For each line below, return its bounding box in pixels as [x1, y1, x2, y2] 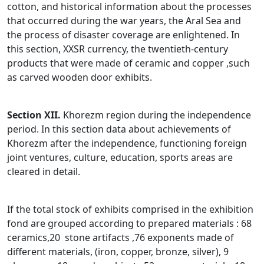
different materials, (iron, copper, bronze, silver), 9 [7, 245, 229, 259]
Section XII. [7, 108, 61, 122]
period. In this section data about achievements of [7, 123, 231, 136]
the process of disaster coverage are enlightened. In [7, 28, 240, 42]
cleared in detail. [7, 165, 80, 179]
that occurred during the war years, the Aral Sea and [7, 14, 241, 28]
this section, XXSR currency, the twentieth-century [7, 42, 228, 56]
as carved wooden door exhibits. [7, 71, 152, 84]
